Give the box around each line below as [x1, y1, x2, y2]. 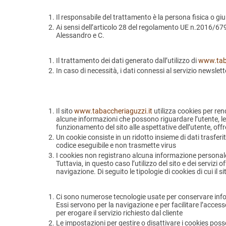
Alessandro [56, 31, 91, 40]
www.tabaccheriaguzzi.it [74, 107, 152, 116]
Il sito [56, 107, 74, 116]
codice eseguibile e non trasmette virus [56, 141, 176, 150]
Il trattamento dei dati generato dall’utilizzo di [56, 56, 198, 65]
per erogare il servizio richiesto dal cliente [56, 209, 183, 217]
